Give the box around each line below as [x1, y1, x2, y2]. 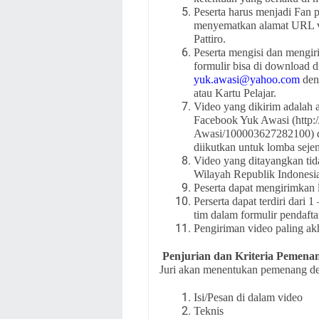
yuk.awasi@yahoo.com [194, 73, 300, 85]
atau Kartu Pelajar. [194, 87, 276, 99]
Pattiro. [194, 33, 226, 45]
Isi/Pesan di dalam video [194, 291, 303, 303]
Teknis [194, 305, 224, 317]
